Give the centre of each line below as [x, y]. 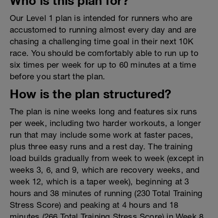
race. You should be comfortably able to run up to [104, 53]
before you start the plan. [58, 76]
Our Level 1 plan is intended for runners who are [101, 18]
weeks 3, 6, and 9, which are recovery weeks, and [105, 170]
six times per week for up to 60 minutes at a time [103, 65]
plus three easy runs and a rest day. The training [101, 146]
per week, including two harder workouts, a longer [105, 123]
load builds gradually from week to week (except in [107, 158]
